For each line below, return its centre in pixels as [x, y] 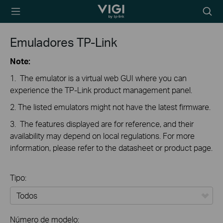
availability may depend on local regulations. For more [102, 136]
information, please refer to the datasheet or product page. [111, 148]
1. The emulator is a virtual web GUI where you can [98, 78]
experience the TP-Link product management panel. [101, 90]
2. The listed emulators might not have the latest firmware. [110, 107]
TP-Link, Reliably [102, 10]
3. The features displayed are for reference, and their [102, 124]
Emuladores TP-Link [64, 42]
